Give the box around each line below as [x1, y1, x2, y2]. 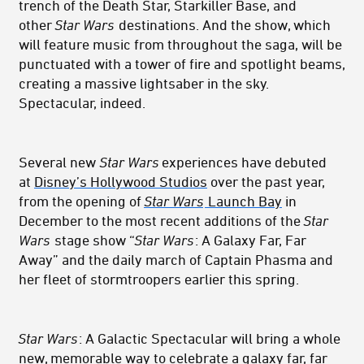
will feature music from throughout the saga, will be [19, 36, 342, 53]
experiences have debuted [158, 154, 327, 171]
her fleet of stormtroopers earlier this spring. [19, 271, 299, 288]
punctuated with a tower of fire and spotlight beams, [19, 55, 345, 72]
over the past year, [207, 173, 325, 190]
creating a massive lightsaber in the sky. [19, 75, 269, 92]
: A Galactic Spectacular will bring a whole [79, 330, 340, 347]
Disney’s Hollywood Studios [34, 173, 207, 190]
